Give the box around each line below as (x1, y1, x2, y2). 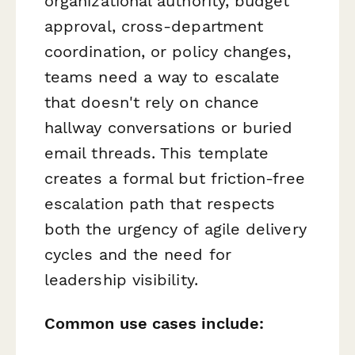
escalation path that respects (44, 193, 276, 213)
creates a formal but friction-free (44, 168, 305, 188)
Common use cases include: (44, 313, 264, 333)
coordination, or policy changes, (44, 41, 292, 61)
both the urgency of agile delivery (44, 219, 307, 239)
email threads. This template (44, 143, 269, 162)
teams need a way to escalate (44, 67, 281, 86)
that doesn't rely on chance (44, 92, 260, 112)
